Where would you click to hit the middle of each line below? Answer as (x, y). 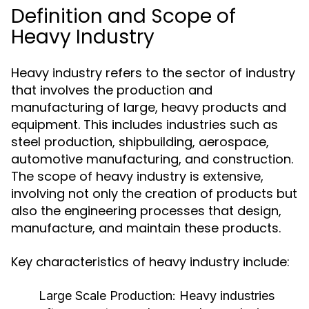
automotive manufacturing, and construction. (152, 159)
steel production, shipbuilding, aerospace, (140, 142)
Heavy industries (225, 296)
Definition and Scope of (123, 16)
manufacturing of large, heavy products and (149, 107)
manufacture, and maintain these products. (146, 228)
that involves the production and (112, 90)
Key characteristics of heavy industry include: (150, 262)
